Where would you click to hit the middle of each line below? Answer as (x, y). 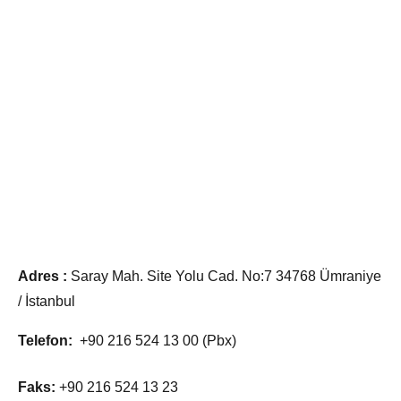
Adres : (43, 276)
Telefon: (45, 340)
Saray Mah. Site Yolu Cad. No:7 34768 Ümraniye (224, 276)
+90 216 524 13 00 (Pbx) (154, 340)
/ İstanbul (47, 301)
